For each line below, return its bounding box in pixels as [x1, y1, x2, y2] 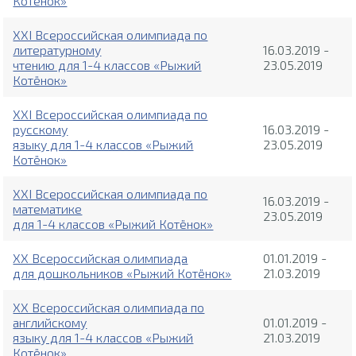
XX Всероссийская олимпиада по [13, 300, 205, 315]
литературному [13, 42, 102, 58]
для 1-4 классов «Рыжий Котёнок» [13, 216, 214, 232]
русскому [13, 122, 68, 137]
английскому [13, 315, 87, 331]
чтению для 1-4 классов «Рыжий [13, 57, 202, 73]
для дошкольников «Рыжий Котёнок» [13, 265, 232, 281]
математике [13, 201, 83, 217]
